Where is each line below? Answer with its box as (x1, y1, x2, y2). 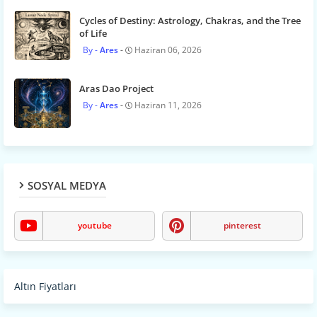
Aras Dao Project (79, 82, 154, 96)
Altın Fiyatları (14, 279, 76, 294)
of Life (79, 27, 107, 40)
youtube (77, 219, 112, 232)
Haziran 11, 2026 (134, 99, 202, 112)
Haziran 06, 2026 (134, 44, 202, 57)
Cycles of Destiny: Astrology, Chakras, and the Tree (79, 14, 301, 28)
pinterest (224, 219, 261, 232)
